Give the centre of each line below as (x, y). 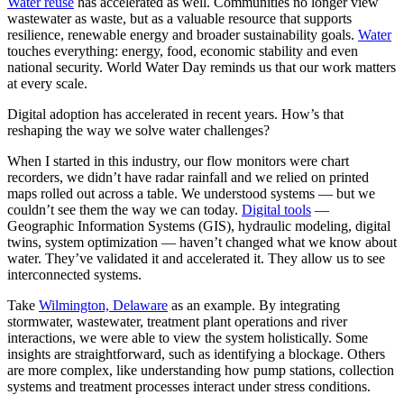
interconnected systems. (74, 275)
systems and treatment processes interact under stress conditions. (189, 386)
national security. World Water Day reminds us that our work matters (202, 67)
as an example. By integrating (254, 305)
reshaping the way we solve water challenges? (138, 130)
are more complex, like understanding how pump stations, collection (201, 370)
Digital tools (276, 210)
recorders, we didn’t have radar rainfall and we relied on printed (188, 177)
